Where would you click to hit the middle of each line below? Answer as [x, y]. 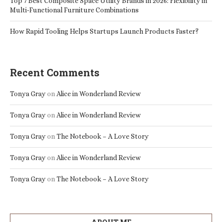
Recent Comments [55, 72]
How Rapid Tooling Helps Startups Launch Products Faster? [104, 31]
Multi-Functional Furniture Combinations [74, 10]
